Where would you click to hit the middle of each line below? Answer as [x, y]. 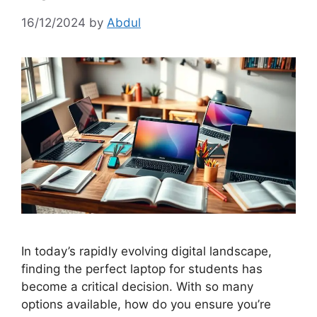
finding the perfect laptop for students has [142, 269]
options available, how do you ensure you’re [146, 305]
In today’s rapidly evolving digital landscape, [146, 252]
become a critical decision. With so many [137, 287]
